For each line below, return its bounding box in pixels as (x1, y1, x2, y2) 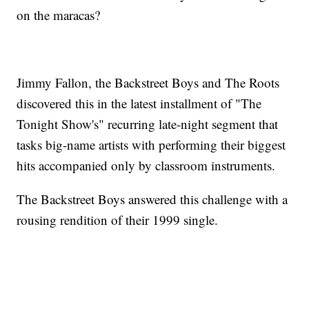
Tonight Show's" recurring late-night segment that (17, 115, 279, 133)
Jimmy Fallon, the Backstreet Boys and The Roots (17, 74, 280, 92)
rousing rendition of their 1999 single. (17, 211, 219, 229)
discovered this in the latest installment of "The (17, 94, 262, 112)
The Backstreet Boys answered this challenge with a (17, 190, 288, 208)
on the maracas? (17, 6, 101, 24)
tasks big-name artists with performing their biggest (17, 136, 286, 154)
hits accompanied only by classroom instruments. (17, 157, 276, 175)
